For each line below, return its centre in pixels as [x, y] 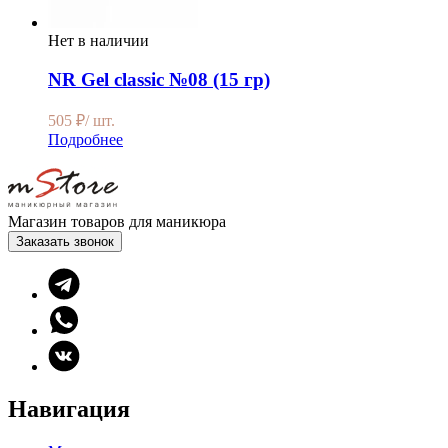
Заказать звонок [65, 242]
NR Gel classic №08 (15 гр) [159, 79]
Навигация [69, 409]
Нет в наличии [98, 40]
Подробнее [85, 140]
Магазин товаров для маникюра [117, 222]
